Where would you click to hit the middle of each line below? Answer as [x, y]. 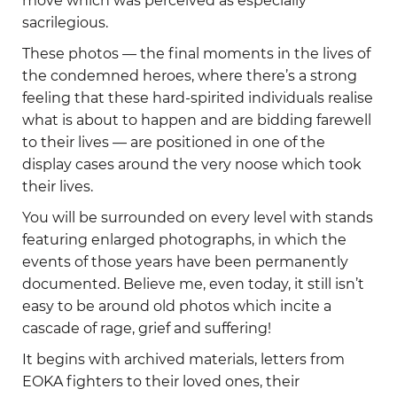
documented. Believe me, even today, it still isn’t [193, 284]
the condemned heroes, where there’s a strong [190, 76]
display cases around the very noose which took [192, 165]
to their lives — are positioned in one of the [174, 143]
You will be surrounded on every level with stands [198, 218]
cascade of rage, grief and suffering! [147, 329]
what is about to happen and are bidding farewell [197, 121]
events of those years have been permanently [185, 262]
